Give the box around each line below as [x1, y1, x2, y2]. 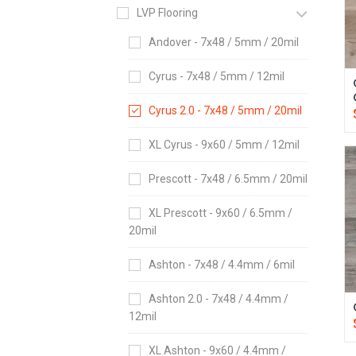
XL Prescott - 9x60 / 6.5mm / [149, 207, 292, 219]
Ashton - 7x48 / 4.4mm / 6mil [149, 258, 295, 271]
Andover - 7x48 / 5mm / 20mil [149, 36, 299, 48]
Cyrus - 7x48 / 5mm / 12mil [149, 70, 284, 83]
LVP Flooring [137, 6, 198, 19]
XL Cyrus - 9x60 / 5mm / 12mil [149, 138, 300, 151]
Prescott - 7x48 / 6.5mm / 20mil [149, 172, 308, 185]
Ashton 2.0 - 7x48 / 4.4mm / [149, 292, 288, 305]
